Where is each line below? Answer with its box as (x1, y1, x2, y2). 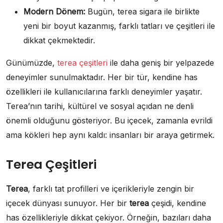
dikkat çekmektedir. (23, 35, 95, 45)
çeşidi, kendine (149, 198, 206, 208)
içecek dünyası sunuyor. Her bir (6, 198, 129, 208)
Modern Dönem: (23, 6, 85, 16)
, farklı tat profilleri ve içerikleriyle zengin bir (28, 183, 194, 194)
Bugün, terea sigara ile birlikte (85, 6, 200, 16)
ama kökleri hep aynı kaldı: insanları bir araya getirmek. (6, 129, 215, 140)
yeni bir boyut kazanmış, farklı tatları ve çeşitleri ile (23, 20, 215, 31)
